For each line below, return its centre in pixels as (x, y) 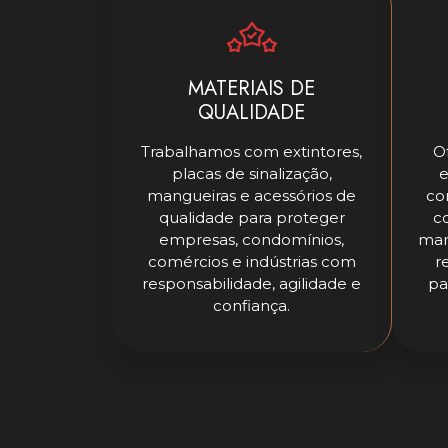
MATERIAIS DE (251, 89)
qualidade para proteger (251, 218)
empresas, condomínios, (251, 240)
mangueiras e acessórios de (251, 196)
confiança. (251, 306)
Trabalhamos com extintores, (251, 152)
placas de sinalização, (251, 174)
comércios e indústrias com (251, 262)
